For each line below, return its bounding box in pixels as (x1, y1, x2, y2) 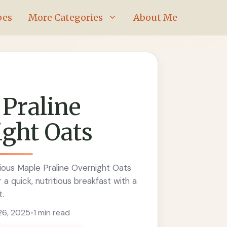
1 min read (33, 207, 70, 218)
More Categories (28, 12, 103, 23)
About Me (133, 12, 177, 23)
